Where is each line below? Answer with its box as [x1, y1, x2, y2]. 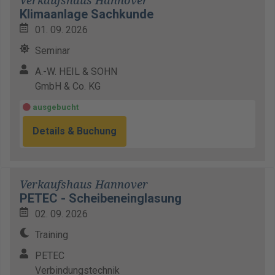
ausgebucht [31, 103, 79, 112]
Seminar [35, 45, 70, 56]
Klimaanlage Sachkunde [20, 7, 153, 21]
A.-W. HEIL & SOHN [35, 66, 117, 77]
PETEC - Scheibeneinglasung [20, 191, 182, 206]
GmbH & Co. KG [35, 80, 101, 92]
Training [35, 229, 68, 241]
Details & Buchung [33, 125, 117, 137]
